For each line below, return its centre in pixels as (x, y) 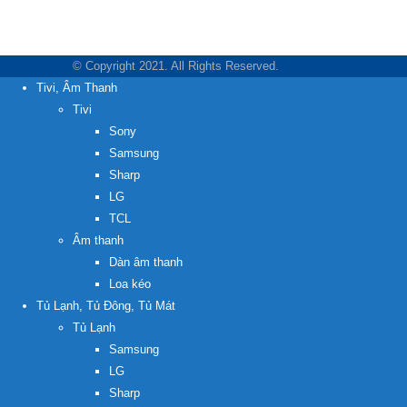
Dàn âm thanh (146, 263)
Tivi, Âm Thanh (77, 88)
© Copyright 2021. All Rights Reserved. (176, 66)
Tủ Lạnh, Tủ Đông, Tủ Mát (106, 306)
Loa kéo (130, 284)
